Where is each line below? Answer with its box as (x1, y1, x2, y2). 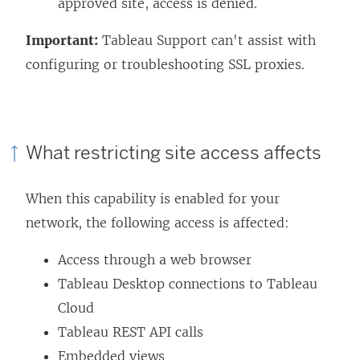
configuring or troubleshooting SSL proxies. (26, 55, 305, 72)
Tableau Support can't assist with (98, 31, 316, 48)
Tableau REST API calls (58, 323, 203, 340)
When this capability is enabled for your (26, 190, 280, 207)
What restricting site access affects (26, 141, 321, 165)
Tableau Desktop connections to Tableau (58, 275, 317, 292)
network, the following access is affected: (26, 214, 289, 231)
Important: (26, 31, 98, 48)
